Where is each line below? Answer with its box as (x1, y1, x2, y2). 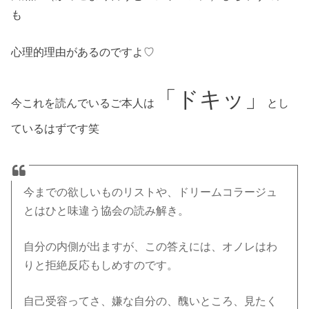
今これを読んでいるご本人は (11, 96, 155, 109)
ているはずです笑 (11, 121, 100, 134)
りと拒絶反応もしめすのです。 (23, 259, 179, 271)
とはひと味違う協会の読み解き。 (23, 204, 190, 217)
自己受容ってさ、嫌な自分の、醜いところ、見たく (23, 295, 278, 307)
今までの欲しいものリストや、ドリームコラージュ (23, 186, 278, 198)
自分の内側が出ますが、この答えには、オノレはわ (23, 240, 278, 252)
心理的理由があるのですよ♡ (11, 46, 155, 59)
